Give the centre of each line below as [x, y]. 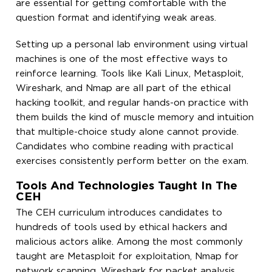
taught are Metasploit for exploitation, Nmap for [127, 256]
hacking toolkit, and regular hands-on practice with [132, 103]
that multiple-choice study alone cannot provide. [127, 132]
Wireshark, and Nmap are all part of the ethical [124, 88]
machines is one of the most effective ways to [122, 59]
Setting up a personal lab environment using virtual [132, 44]
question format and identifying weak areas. [116, 18]
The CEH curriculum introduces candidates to [119, 212]
